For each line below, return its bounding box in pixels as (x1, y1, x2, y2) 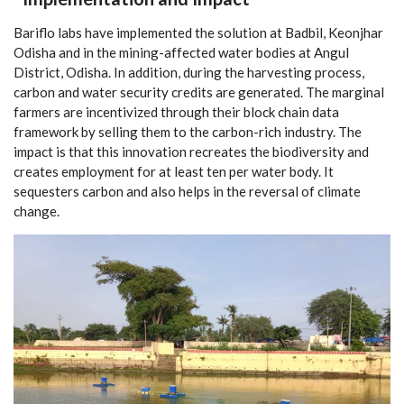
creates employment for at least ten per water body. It (14, 163, 334, 179)
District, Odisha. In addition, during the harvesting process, (14, 64, 364, 80)
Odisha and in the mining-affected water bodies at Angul (14, 44, 349, 60)
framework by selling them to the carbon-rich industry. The (14, 124, 362, 140)
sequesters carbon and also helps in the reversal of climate (14, 183, 361, 199)
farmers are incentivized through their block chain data (14, 104, 339, 120)
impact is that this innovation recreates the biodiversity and (14, 143, 369, 160)
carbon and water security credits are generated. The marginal (14, 84, 384, 100)
